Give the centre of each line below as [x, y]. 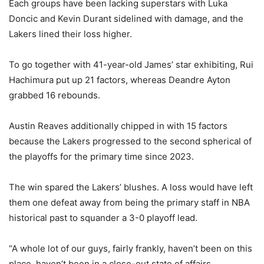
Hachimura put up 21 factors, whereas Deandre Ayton [120, 80]
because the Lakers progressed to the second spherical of [130, 141]
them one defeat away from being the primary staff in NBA [129, 203]
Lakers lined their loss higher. [70, 34]
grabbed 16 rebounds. [55, 95]
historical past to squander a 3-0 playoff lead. [103, 218]
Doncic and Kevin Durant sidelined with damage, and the [126, 19]
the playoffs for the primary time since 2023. [101, 157]
